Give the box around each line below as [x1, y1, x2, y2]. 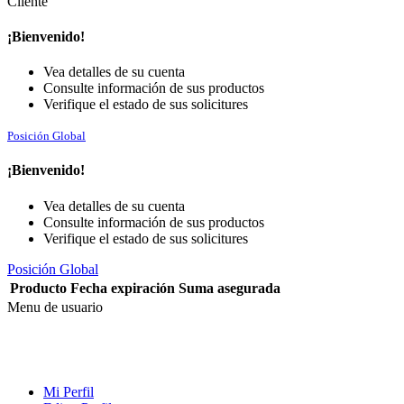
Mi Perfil [43, 383, 94, 399]
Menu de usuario [7, 298, 103, 315]
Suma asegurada [179, 280, 280, 296]
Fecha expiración [70, 280, 175, 296]
